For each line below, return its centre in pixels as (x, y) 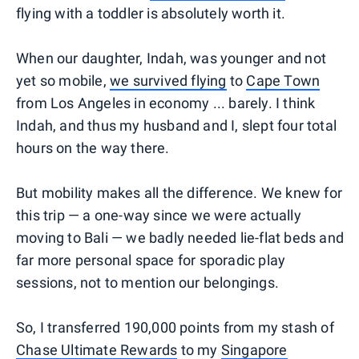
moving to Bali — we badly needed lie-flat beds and (180, 237)
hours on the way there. (93, 147)
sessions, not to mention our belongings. (148, 282)
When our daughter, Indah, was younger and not (171, 58)
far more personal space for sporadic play (151, 260)
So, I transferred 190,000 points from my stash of (175, 327)
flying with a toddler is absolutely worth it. (151, 13)
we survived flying (168, 80)
